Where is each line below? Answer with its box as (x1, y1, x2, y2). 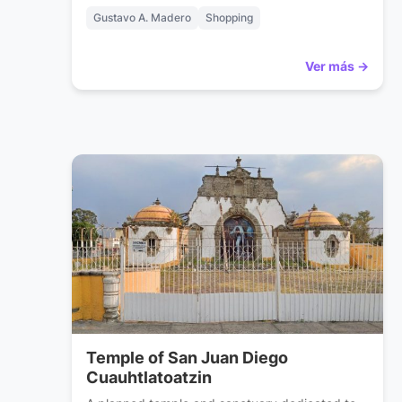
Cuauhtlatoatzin (86, 368, 212, 388)
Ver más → (304, 58, 369, 74)
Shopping (205, 11, 253, 25)
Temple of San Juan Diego (86, 348, 288, 368)
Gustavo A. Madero (93, 11, 191, 25)
